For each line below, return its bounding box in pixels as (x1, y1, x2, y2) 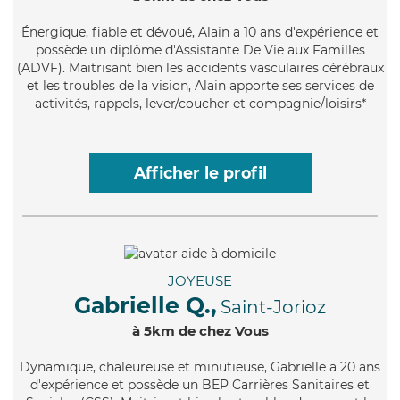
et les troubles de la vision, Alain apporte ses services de (26, 77, 374, 94)
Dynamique (20, 358, 93, 375)
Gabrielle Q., (74, 291, 217, 319)
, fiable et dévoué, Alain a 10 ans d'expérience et (86, 23, 379, 40)
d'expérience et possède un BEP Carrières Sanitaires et (30, 376, 370, 393)
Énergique (21, 23, 86, 40)
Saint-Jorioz (221, 296, 326, 318)
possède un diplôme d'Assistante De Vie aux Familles (35, 41, 365, 58)
